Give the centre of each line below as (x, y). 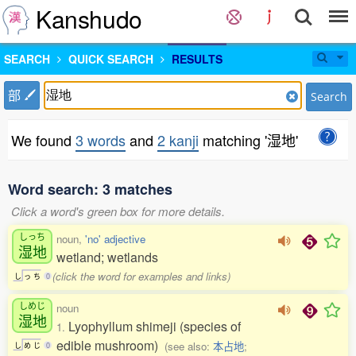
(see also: (189, 346)
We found (43, 140)
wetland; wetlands (107, 257)
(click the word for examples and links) (142, 276)
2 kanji (178, 140)
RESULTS (197, 59)
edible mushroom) (110, 345)
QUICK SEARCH (111, 59)
